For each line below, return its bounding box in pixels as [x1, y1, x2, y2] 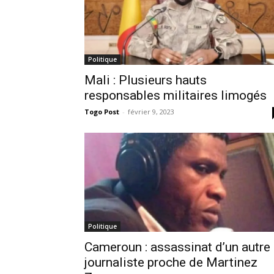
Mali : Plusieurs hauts [84, 72, 207, 87]
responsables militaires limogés [84, 87, 267, 103]
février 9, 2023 [128, 106, 174, 116]
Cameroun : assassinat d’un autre [84, 239, 270, 254]
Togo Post [84, 106, 119, 116]
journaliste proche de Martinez [84, 254, 257, 270]
